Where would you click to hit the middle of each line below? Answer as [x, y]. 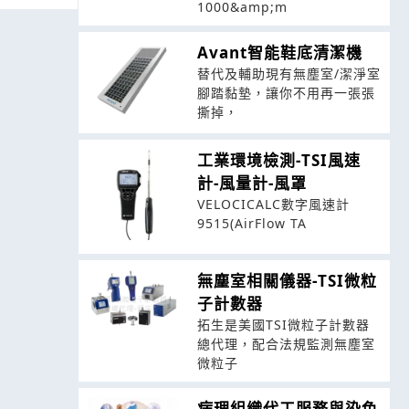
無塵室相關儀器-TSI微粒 [287, 280]
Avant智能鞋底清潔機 [279, 53]
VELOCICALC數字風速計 [273, 204]
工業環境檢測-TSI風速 [278, 160]
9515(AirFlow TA [252, 223]
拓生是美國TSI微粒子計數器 [283, 324]
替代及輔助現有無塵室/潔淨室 [288, 74]
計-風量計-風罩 [252, 183]
